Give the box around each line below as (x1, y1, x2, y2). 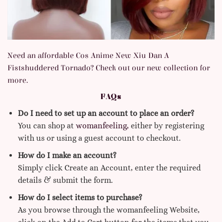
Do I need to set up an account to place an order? (17, 109, 194, 118)
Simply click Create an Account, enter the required (17, 163, 201, 173)
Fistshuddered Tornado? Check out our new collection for (7, 63, 210, 73)
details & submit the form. (17, 175, 113, 185)
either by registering (128, 121, 204, 131)
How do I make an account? (17, 151, 116, 161)
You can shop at (17, 121, 74, 131)
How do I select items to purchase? (17, 192, 142, 202)
